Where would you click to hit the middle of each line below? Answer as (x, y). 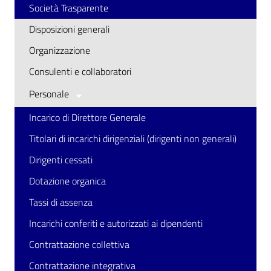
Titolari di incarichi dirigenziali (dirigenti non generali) (133, 139)
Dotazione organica (67, 181)
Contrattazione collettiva (79, 244)
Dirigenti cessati (61, 160)
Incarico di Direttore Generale (87, 117)
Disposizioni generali (69, 29)
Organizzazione (60, 50)
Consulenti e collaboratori (80, 71)
